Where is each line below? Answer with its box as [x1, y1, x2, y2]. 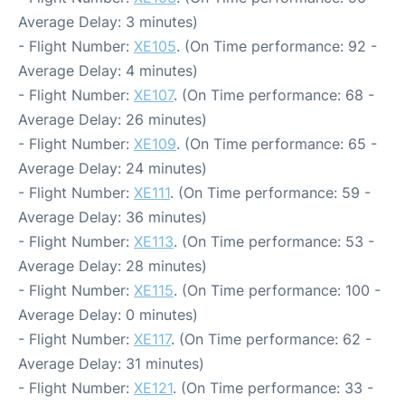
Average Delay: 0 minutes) [18, 306, 198, 324]
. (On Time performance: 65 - [176, 135, 377, 153]
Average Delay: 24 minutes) [18, 159, 207, 177]
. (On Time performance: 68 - [174, 86, 374, 104]
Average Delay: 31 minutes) [18, 354, 204, 372]
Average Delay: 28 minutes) [18, 257, 207, 275]
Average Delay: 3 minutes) [18, 13, 198, 31]
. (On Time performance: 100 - [174, 281, 381, 299]
